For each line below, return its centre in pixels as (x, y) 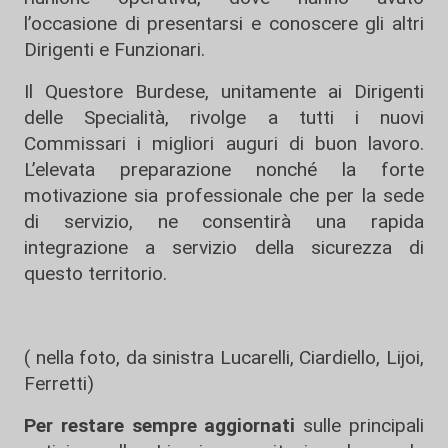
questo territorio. (95, 273)
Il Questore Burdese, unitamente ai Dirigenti (224, 91)
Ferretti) (59, 383)
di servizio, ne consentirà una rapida (224, 221)
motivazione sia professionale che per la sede (224, 195)
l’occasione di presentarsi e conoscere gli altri (224, 23)
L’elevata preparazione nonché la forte (224, 169)
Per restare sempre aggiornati (160, 425)
